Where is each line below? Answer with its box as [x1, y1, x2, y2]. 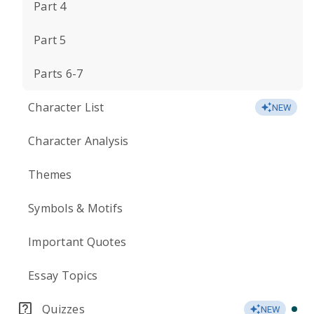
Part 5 [34, 32, 67, 48]
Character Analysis [28, 133, 129, 149]
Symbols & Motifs [28, 200, 123, 216]
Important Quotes [28, 234, 126, 250]
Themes [28, 167, 72, 182]
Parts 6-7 [34, 66, 83, 81]
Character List [28, 100, 104, 115]
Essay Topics [28, 268, 97, 283]
